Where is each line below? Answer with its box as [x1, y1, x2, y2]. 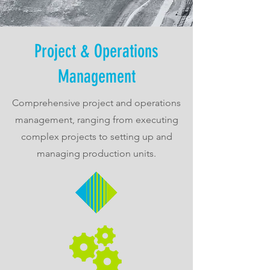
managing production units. [37, 148, 156, 159]
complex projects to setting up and [20, 131, 172, 142]
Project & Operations [34, 40, 159, 62]
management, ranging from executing [14, 114, 178, 125]
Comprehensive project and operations [12, 97, 181, 108]
